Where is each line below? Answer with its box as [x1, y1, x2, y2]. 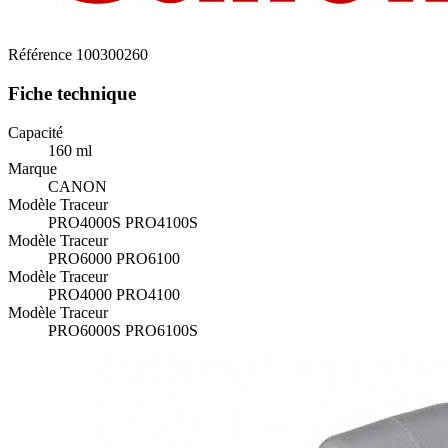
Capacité [8, 123, 63, 141]
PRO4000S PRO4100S [48, 213, 198, 231]
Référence [8, 46, 76, 64]
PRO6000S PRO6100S [48, 321, 198, 339]
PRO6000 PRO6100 [48, 249, 180, 267]
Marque [8, 159, 57, 177]
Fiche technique [8, 82, 136, 104]
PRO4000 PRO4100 [48, 285, 180, 303]
